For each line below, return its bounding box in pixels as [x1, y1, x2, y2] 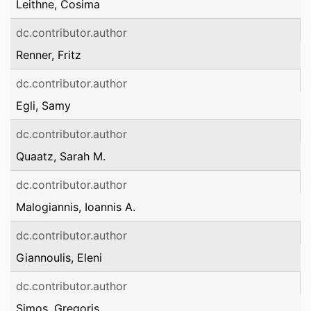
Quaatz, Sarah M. [16, 149, 106, 163]
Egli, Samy [16, 99, 71, 112]
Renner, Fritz [16, 48, 81, 62]
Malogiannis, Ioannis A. [16, 200, 135, 214]
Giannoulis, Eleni [16, 251, 102, 264]
